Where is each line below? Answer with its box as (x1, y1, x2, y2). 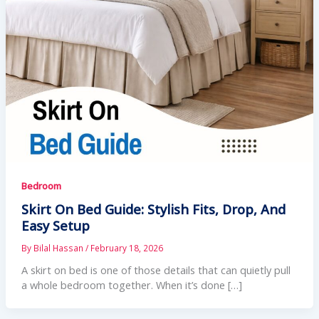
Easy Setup (21, 216, 90, 234)
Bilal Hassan (33, 241, 85, 253)
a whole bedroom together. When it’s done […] (21, 277, 242, 292)
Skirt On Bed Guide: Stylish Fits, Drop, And (21, 200, 286, 218)
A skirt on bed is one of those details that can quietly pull (21, 262, 291, 277)
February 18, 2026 (90, 241, 163, 253)
